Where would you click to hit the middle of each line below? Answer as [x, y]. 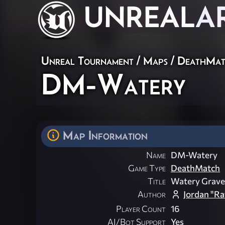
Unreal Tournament [87, 61]
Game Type [147, 168]
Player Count [141, 209]
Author [152, 194]
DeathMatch [195, 168]
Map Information [105, 135]
